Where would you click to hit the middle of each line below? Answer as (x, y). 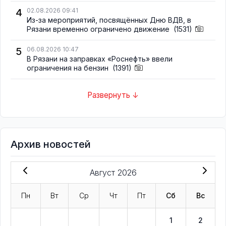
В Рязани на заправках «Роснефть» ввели (100, 59)
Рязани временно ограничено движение (99, 29)
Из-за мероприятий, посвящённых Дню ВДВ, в (109, 20)
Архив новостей (51, 144)
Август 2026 (113, 172)
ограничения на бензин (69, 68)
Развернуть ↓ (113, 95)
